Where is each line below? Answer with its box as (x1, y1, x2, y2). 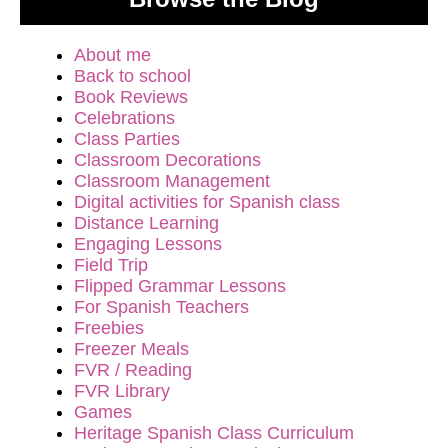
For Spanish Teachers (74, 297, 249, 317)
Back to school (74, 66, 191, 86)
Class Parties (74, 129, 180, 149)
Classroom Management (74, 171, 270, 191)
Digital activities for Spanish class (74, 192, 340, 212)
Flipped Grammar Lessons (74, 276, 286, 296)
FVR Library (74, 381, 170, 401)
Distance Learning (74, 213, 219, 233)
